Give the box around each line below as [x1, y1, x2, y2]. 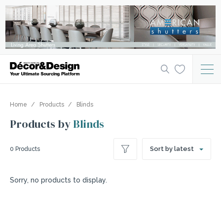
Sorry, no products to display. [10, 176, 107, 184]
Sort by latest [150, 145, 194, 153]
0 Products [10, 146, 40, 153]
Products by [10, 116, 73, 132]
